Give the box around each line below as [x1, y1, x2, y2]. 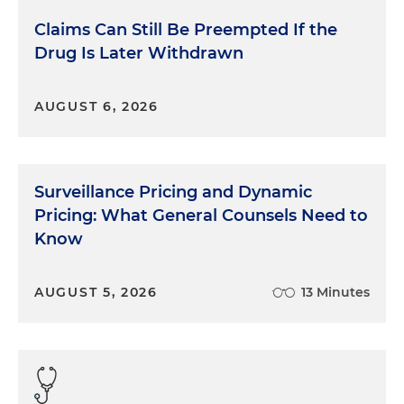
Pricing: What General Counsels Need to [34, 206, 368, 225]
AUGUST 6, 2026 [34, 98, 159, 115]
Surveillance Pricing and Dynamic [34, 182, 312, 202]
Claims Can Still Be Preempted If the [34, 20, 337, 40]
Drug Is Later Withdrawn [34, 43, 243, 63]
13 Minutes [301, 284, 370, 300]
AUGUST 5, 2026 [34, 284, 158, 300]
